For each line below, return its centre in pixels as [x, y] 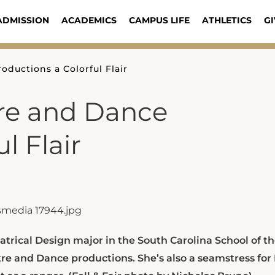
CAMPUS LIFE [159, 20]
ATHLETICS [227, 20]
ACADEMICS [89, 20]
